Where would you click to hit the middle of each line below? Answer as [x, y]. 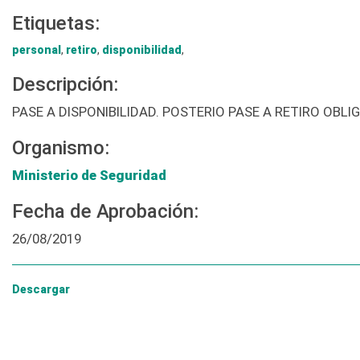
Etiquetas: [56, 24]
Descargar [41, 290]
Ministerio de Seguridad [89, 176]
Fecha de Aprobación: [105, 212]
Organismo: [61, 148]
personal [37, 50]
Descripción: [65, 85]
